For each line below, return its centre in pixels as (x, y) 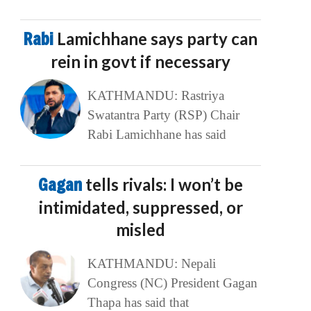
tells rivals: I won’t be (165, 185)
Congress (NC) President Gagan (172, 283)
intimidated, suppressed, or (141, 208)
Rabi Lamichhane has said (157, 135)
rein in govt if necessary (141, 62)
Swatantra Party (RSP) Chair (163, 115)
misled (141, 230)
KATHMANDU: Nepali (151, 264)
